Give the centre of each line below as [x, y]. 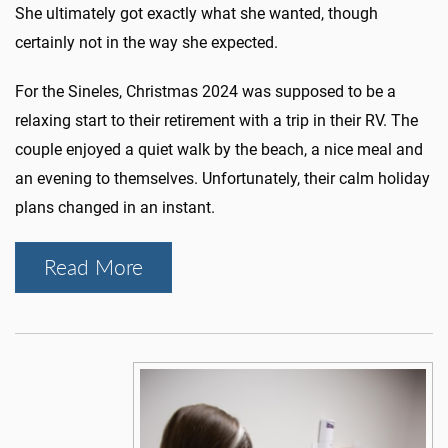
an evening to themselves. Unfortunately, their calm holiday [222, 179]
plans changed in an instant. [115, 208]
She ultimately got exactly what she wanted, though [196, 14]
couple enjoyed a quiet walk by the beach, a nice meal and [219, 150]
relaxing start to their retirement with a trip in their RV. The [216, 121]
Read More [93, 267]
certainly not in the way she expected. [146, 43]
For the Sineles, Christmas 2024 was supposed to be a [205, 92]
